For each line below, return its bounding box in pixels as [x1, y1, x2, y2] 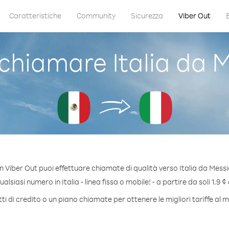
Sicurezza [130, 11, 163, 20]
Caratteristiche [9, 11, 61, 20]
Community [76, 11, 116, 20]
